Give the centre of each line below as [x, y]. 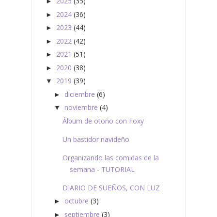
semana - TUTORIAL [102, 169]
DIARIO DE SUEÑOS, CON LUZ [111, 187]
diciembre [79, 94]
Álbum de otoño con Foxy [103, 121]
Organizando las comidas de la [110, 157]
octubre [76, 201]
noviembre [81, 108]
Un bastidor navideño [96, 139]
